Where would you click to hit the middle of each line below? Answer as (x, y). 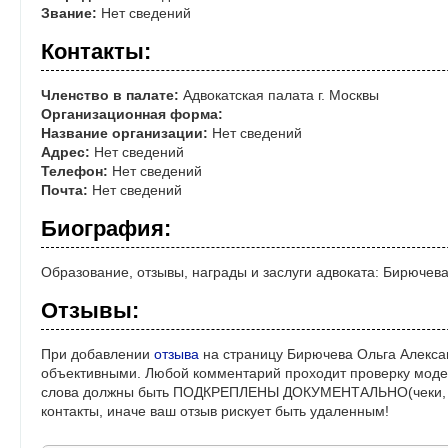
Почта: (64, 190)
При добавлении (97, 354)
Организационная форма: (132, 114)
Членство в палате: (110, 95)
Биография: (106, 229)
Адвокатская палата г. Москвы (279, 95)
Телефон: (74, 171)
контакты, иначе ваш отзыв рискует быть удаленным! (215, 411)
